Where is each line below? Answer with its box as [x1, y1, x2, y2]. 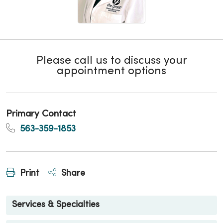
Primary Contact [6, 110, 76, 118]
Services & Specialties [12, 201, 100, 210]
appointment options [57, 66, 166, 77]
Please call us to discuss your [36, 56, 187, 66]
